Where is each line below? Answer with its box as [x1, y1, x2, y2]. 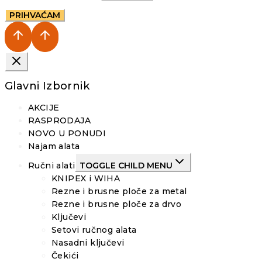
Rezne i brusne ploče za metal [51, 186, 187, 197]
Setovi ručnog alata [51, 225, 137, 236]
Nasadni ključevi [51, 237, 125, 249]
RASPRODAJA [28, 115, 91, 126]
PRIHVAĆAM [9, 10, 60, 21]
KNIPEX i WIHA [51, 173, 120, 184]
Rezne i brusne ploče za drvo [51, 199, 182, 210]
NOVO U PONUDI [28, 128, 106, 139]
